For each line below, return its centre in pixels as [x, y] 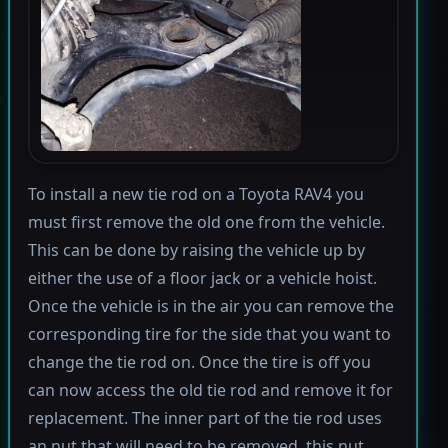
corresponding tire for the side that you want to [209, 334]
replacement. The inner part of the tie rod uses [204, 418]
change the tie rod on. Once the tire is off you [199, 362]
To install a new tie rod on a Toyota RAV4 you [195, 194]
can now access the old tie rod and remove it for [210, 390]
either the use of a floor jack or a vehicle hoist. [202, 278]
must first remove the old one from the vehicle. [206, 222]
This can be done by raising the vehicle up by [196, 250]
